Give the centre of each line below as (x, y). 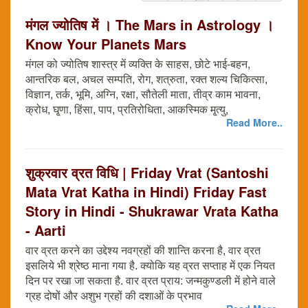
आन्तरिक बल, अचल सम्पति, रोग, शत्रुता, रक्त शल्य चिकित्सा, (146, 80)
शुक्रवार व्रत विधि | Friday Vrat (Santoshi (147, 173)
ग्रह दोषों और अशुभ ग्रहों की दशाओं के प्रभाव (114, 296)
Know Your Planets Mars (106, 44)
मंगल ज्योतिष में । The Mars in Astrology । (150, 25)
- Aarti (46, 230)
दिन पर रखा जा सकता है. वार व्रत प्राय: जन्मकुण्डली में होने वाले (151, 281)
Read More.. (254, 123)
